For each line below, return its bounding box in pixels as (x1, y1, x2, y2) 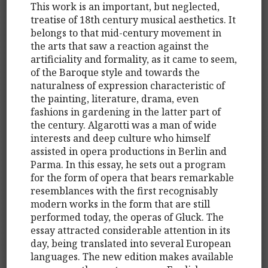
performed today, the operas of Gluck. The (31, 210, 224, 224)
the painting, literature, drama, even (31, 92, 199, 105)
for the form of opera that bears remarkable (31, 170, 234, 184)
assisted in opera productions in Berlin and (31, 144, 227, 158)
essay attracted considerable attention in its (31, 223, 231, 237)
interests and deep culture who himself (31, 131, 211, 145)
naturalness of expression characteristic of (31, 78, 226, 92)
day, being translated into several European (31, 236, 232, 250)
